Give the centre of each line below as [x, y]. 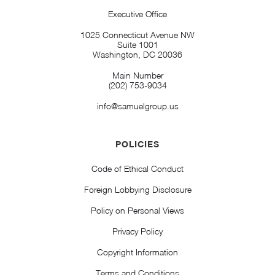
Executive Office [137, 14]
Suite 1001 [137, 44]
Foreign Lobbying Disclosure [137, 189]
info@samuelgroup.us [137, 106]
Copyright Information [137, 252]
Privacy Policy [137, 231]
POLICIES [137, 144]
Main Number [137, 75]
